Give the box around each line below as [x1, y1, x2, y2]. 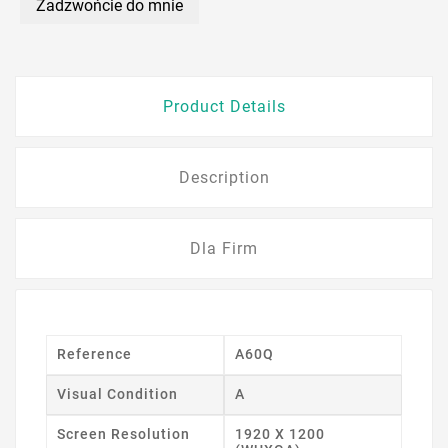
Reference [57, 346, 132, 363]
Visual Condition [57, 386, 178, 403]
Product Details [162, 97, 286, 117]
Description [178, 168, 270, 188]
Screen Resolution [57, 426, 190, 443]
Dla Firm [190, 239, 258, 259]
